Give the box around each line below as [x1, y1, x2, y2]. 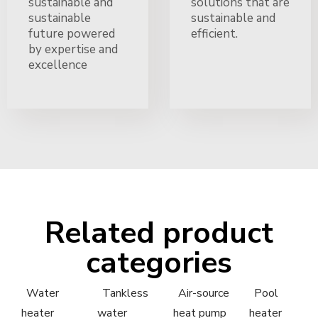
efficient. [191, 25, 238, 42]
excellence [28, 56, 87, 73]
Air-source [178, 285, 229, 301]
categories [86, 242, 232, 283]
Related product [45, 212, 273, 253]
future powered [28, 25, 115, 42]
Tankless [102, 285, 148, 301]
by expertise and [28, 40, 118, 57]
